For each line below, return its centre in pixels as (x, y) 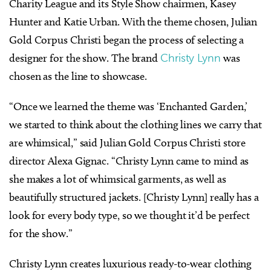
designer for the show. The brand (85, 58)
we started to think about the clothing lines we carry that (135, 124)
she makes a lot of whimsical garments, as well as (118, 179)
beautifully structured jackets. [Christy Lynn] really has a (134, 197)
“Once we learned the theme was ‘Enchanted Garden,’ (128, 106)
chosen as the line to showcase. (78, 76)
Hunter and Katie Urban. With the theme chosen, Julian (133, 21)
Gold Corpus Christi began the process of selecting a (127, 40)
